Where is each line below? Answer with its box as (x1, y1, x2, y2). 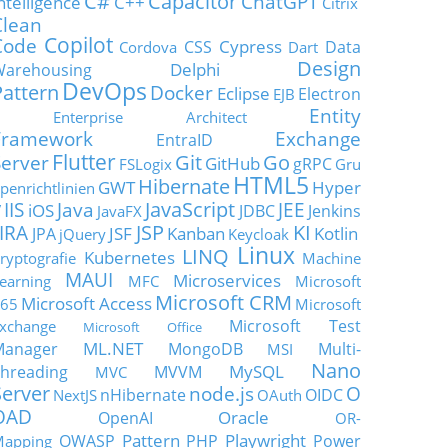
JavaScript (145, 196, 236, 223)
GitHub (205, 151, 260, 175)
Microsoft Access (21, 291, 152, 315)
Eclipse (216, 81, 270, 105)
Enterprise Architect (53, 107, 247, 127)
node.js (189, 381, 254, 406)
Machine (302, 248, 361, 268)
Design (297, 55, 361, 82)
